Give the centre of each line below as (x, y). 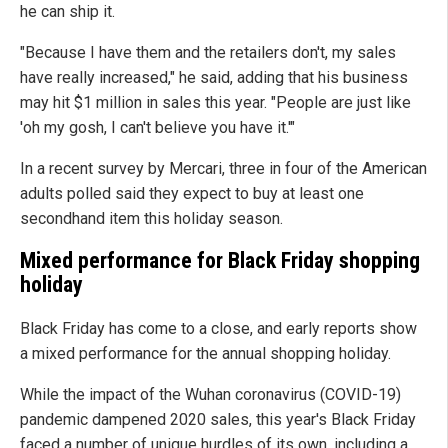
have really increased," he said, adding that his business (214, 78)
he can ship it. (67, 12)
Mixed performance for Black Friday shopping (220, 261)
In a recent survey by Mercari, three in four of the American (223, 169)
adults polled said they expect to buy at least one (192, 194)
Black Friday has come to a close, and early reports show (218, 328)
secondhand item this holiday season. (151, 219)
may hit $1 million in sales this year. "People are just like (215, 103)
